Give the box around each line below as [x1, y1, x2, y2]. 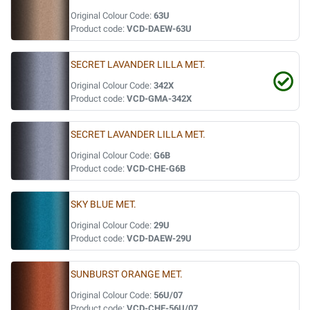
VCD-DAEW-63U [127, 24, 192, 34]
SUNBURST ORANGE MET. [71, 268, 183, 280]
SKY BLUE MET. [71, 199, 136, 210]
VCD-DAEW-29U [127, 233, 192, 244]
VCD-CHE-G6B [127, 163, 185, 174]
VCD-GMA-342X [127, 93, 192, 104]
